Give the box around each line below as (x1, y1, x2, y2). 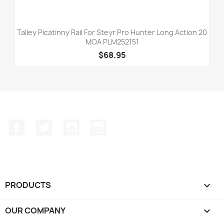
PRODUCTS (5, 179, 51, 190)
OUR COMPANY (5, 204, 65, 216)
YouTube (79, 119, 113, 130)
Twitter (51, 119, 79, 130)
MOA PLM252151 (85, 36, 139, 46)
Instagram (106, 119, 146, 130)
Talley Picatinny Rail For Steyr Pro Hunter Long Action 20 (17, 27, 207, 37)
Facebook (24, 119, 61, 130)
